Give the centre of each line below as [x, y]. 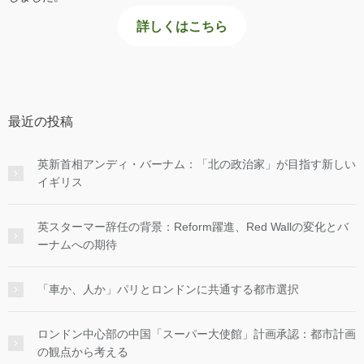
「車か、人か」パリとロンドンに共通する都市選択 [168, 290]
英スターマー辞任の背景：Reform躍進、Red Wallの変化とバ [193, 227]
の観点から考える [83, 352]
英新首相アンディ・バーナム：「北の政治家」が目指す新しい [197, 165]
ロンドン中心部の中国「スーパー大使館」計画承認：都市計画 [197, 334]
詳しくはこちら [182, 26]
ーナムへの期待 [77, 245]
